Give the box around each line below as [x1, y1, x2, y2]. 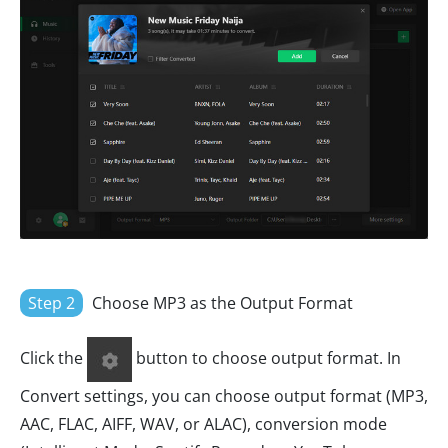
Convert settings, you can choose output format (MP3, [20, 384, 428, 407]
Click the [20, 346, 87, 369]
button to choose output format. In [132, 346, 401, 369]
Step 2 [28, 291, 75, 314]
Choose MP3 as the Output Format [88, 291, 353, 314]
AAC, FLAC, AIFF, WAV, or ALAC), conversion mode [20, 412, 387, 435]
